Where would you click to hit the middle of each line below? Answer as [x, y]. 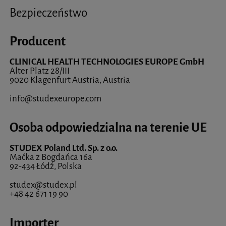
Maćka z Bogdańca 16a [51, 157]
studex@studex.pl [43, 185]
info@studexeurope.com [55, 99]
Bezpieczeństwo [48, 13]
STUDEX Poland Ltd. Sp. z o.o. [64, 148]
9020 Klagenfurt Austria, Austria [70, 80]
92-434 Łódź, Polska [46, 166]
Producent [38, 41]
